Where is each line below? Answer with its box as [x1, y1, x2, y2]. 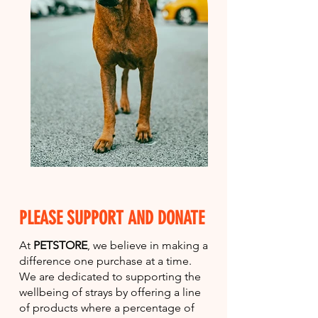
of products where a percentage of [19, 300, 194, 314]
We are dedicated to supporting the [19, 269, 201, 283]
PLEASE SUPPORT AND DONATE [19, 207, 204, 229]
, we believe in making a [87, 238, 208, 252]
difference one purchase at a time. [19, 253, 192, 268]
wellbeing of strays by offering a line [19, 285, 201, 299]
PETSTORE [33, 238, 87, 252]
